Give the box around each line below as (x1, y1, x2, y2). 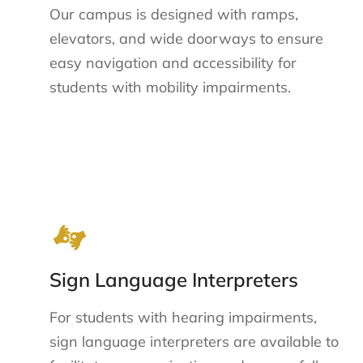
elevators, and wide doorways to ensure (49, 28, 324, 48)
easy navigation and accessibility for (49, 53, 297, 72)
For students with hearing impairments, (49, 308, 318, 327)
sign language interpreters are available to (49, 332, 340, 352)
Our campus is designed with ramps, (49, 4, 299, 23)
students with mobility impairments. (49, 77, 292, 96)
